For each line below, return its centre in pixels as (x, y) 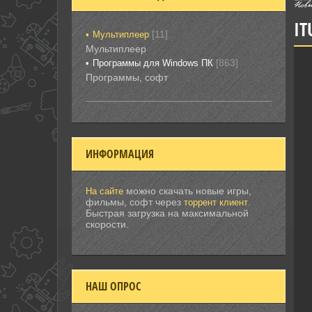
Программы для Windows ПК (153, 63)
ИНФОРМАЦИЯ (120, 154)
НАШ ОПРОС (113, 286)
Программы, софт (127, 77)
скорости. (107, 224)
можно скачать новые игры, (187, 191)
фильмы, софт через (135, 202)
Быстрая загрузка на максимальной (167, 213)
